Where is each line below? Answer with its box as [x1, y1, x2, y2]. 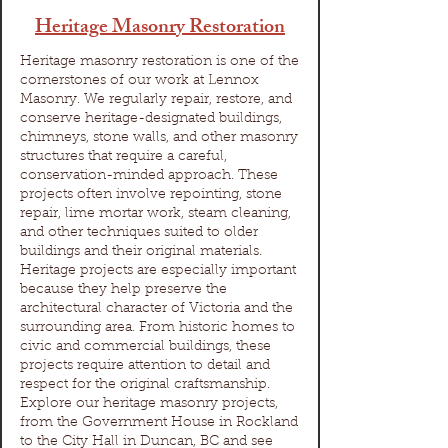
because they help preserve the [20, 283, 227, 297]
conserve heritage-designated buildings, [20, 112, 282, 126]
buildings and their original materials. [20, 245, 262, 259]
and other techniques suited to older [20, 226, 258, 240]
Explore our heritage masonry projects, [20, 397, 278, 411]
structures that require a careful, [20, 150, 227, 164]
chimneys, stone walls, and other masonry [20, 131, 298, 145]
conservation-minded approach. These [20, 169, 278, 183]
